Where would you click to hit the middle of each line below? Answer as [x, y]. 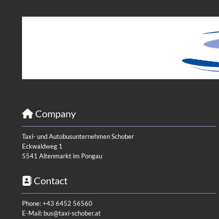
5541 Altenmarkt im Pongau [62, 156]
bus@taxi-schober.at [72, 213]
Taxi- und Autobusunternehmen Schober [78, 136]
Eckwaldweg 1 [42, 146]
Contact [50, 180]
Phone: [32, 203]
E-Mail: [33, 213]
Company [55, 113]
